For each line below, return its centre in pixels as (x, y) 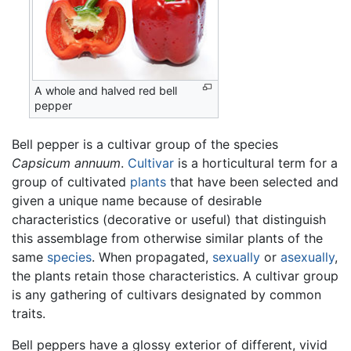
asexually (308, 257)
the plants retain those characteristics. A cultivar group (175, 275)
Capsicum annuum (66, 163)
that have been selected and (252, 181)
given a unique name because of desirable (137, 200)
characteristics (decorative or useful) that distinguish (169, 219)
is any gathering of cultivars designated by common (166, 294)
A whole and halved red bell (106, 90)
